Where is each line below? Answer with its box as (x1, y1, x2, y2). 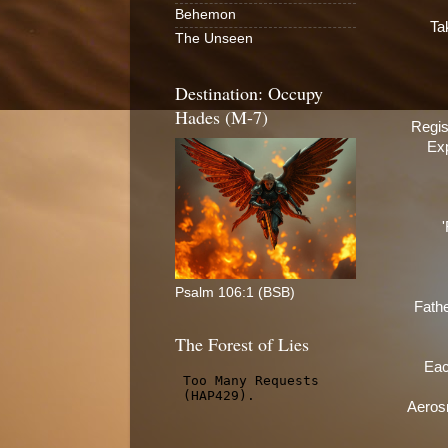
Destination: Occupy (175, 80, 323, 105)
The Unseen (175, 31, 253, 47)
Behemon (175, 7, 236, 23)
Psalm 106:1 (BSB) (175, 284, 295, 300)
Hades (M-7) (175, 104, 268, 129)
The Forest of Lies (175, 331, 309, 356)
